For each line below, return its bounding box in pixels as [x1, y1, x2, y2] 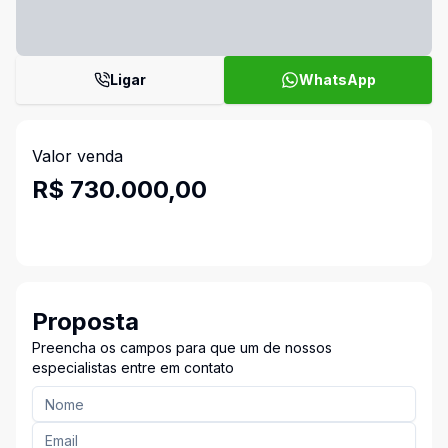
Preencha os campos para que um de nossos [32, 339, 332, 356]
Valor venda [32, 146, 123, 166]
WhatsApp [298, 71, 376, 88]
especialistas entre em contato [32, 359, 234, 376]
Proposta [32, 307, 139, 336]
